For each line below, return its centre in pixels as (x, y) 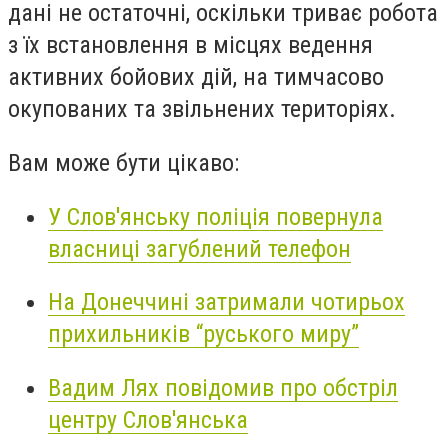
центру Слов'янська (148, 419)
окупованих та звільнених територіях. (202, 109)
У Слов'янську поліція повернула (215, 216)
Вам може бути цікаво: (123, 162)
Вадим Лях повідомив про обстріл (223, 387)
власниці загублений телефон (199, 248)
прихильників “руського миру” (203, 334)
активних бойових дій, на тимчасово (196, 77)
